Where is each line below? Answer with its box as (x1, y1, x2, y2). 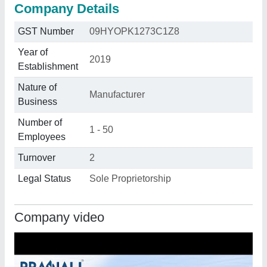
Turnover (18, 153, 55, 163)
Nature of (18, 82, 57, 92)
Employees (18, 132, 66, 142)
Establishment (18, 61, 78, 72)
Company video (14, 210, 104, 225)
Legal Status (18, 173, 71, 184)
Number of (18, 117, 62, 128)
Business (18, 97, 57, 107)
